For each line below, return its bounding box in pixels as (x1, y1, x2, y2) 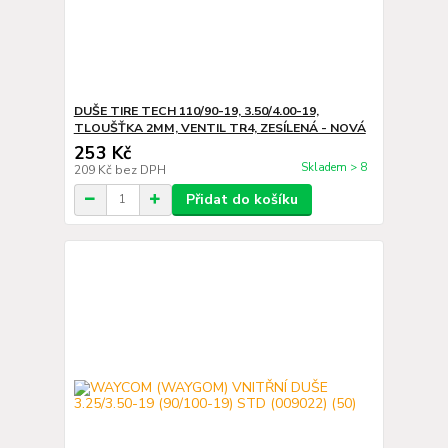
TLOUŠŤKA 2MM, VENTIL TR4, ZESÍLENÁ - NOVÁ (73, 119, 366, 136)
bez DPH (114, 161, 166, 178)
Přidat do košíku (185, 189, 298, 209)
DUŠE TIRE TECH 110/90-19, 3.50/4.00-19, (73, 102, 319, 119)
